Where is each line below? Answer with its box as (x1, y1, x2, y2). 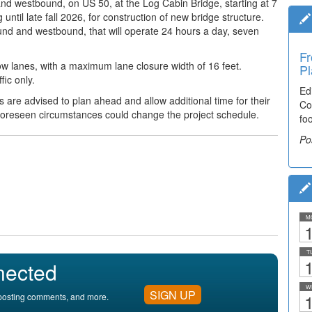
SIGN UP (150, 286, 196, 303)
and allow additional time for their (125, 93, 270, 107)
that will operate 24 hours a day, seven (89, 23, 259, 38)
